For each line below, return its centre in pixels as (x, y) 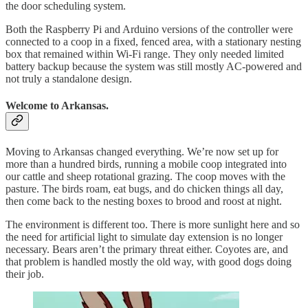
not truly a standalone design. (69, 79)
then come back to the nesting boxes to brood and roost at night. (144, 201)
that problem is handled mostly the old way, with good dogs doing (148, 261)
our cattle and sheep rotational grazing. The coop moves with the (145, 176)
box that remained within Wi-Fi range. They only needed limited (145, 54)
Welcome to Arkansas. (57, 106)
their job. (25, 274)
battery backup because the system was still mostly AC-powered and (154, 67)
